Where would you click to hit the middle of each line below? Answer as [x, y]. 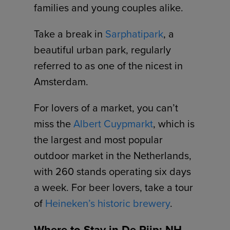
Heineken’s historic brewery [108, 204]
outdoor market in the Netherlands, [113, 156]
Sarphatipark [135, 34]
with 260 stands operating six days [113, 172]
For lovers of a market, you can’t [106, 108]
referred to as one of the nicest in [109, 66]
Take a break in [70, 34]
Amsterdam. [61, 82]
